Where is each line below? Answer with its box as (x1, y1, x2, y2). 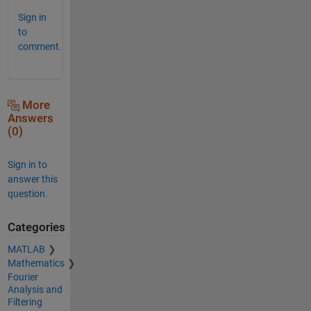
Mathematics (7, 258, 65, 269)
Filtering (7, 296, 42, 308)
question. (7, 187, 48, 199)
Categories (7, 220, 65, 234)
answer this (7, 173, 58, 185)
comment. (17, 40, 62, 52)
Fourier (7, 271, 38, 283)
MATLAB (7, 244, 45, 255)
